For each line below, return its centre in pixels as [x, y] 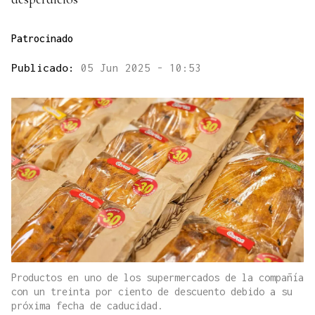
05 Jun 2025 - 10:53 [141, 68]
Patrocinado [42, 39]
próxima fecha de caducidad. [87, 306]
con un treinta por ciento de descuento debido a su [152, 292]
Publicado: [46, 68]
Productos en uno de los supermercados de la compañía [157, 278]
